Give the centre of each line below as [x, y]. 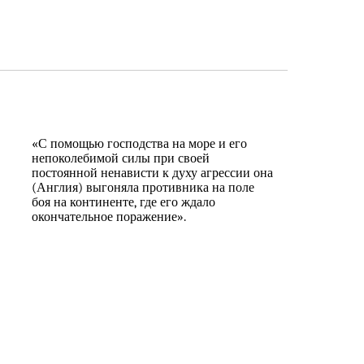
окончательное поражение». [108, 217]
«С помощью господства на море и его [139, 144]
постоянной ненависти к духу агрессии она [152, 173]
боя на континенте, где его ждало [123, 203]
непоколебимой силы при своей [120, 159]
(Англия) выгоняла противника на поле [143, 188]
